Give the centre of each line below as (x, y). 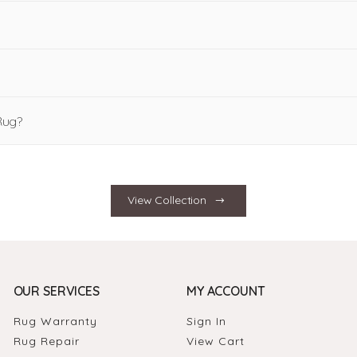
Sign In (206, 321)
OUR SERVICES (56, 290)
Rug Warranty (55, 321)
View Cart (215, 341)
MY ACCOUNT (226, 290)
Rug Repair (46, 341)
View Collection (167, 200)
